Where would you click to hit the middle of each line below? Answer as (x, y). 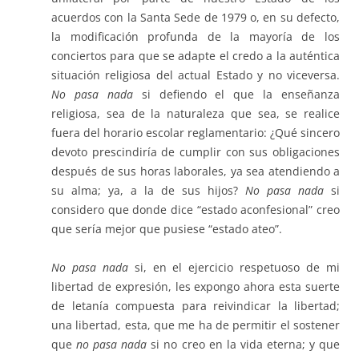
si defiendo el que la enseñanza (240, 95)
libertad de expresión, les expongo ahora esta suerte (196, 287)
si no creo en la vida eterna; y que (246, 345)
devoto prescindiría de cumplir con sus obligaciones (196, 152)
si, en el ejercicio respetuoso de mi (234, 268)
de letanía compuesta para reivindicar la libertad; (196, 306)
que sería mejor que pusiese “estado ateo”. (167, 229)
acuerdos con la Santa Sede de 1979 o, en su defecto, (196, 18)
